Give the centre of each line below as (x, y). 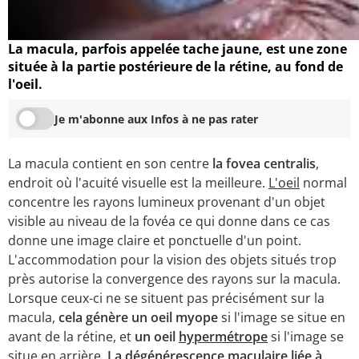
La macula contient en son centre (109, 164)
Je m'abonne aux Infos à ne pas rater (156, 119)
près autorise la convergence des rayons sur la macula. (174, 279)
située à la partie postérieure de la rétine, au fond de (175, 67)
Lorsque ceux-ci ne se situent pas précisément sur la (166, 298)
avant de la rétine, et (71, 337)
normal (323, 183)
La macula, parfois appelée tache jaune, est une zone (177, 49)
